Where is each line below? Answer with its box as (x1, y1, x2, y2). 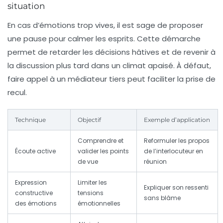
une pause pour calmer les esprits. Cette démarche (7, 33, 201, 44)
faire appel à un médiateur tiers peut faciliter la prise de (7, 74, 216, 85)
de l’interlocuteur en (144, 147, 203, 156)
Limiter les (78, 178, 107, 187)
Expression (15, 178, 47, 187)
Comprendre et (78, 136, 123, 145)
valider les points (78, 147, 129, 156)
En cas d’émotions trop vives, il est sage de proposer (7, 20, 203, 31)
